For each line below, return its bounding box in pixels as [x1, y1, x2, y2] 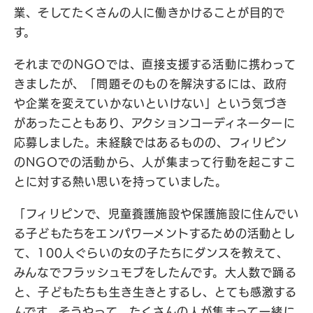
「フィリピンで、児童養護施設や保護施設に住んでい [14, 208, 299, 219]
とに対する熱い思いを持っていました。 [14, 176, 228, 187]
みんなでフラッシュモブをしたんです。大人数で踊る [14, 267, 297, 278]
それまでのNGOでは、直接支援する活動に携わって [14, 59, 296, 70]
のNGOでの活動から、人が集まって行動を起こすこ [14, 156, 296, 168]
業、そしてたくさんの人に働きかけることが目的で [14, 7, 286, 18]
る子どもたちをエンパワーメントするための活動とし [14, 228, 296, 239]
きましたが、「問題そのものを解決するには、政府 [14, 78, 288, 89]
